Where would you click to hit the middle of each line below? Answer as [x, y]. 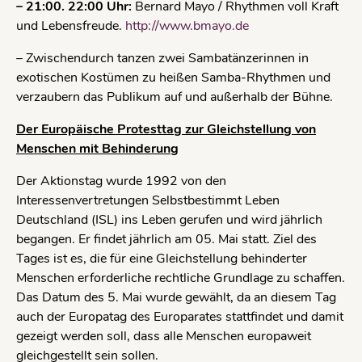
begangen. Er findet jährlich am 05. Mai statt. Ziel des [166, 240]
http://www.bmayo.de [187, 26]
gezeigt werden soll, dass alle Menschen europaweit [164, 337]
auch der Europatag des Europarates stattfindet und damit [180, 317]
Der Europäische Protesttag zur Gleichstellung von [166, 130]
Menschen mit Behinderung [97, 149]
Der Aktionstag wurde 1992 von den [121, 181]
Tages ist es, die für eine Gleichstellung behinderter [162, 259]
